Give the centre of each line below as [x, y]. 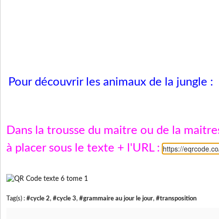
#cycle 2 [38, 198]
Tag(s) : [16, 198]
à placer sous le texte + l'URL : [85, 148]
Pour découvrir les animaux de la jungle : [112, 82]
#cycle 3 [65, 198]
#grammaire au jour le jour [116, 198]
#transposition [176, 198]
